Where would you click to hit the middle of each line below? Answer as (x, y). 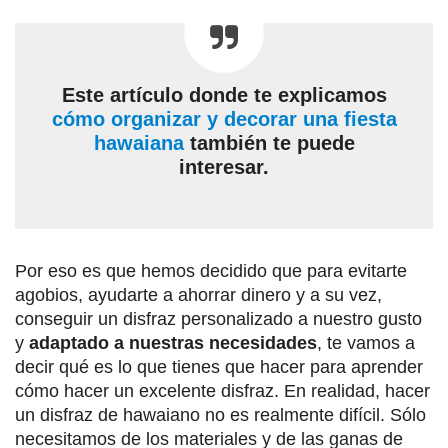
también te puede (269, 143)
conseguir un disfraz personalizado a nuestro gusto (218, 319)
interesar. (224, 167)
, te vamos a (366, 343)
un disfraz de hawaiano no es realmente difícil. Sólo (220, 415)
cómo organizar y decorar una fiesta (224, 119)
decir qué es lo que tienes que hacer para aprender (219, 367)
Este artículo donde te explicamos (224, 95)
